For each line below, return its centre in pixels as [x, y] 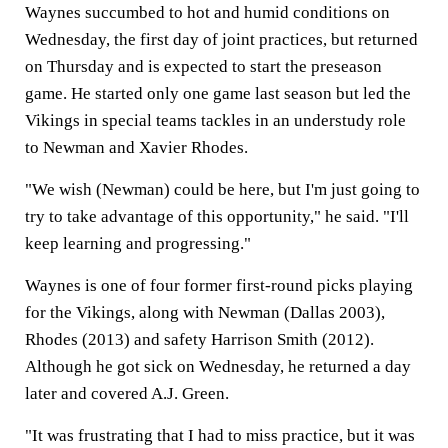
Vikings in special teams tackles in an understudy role [215, 120]
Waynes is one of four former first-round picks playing [219, 285]
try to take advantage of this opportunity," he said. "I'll [217, 216]
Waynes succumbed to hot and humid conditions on [207, 12]
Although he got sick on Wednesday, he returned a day [218, 366]
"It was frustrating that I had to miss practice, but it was [220, 435]
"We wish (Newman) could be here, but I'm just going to [222, 189]
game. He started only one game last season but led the [218, 93]
